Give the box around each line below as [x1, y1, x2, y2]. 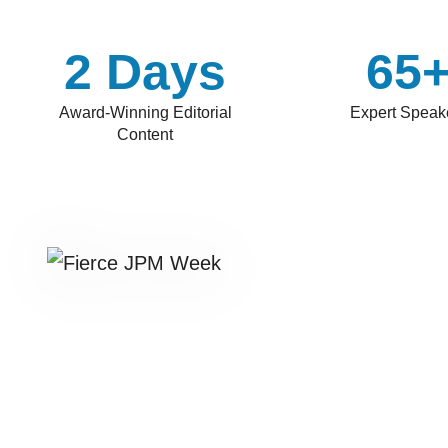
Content [117, 125, 174, 143]
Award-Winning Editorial [58, 103, 232, 121]
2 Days [64, 43, 227, 100]
